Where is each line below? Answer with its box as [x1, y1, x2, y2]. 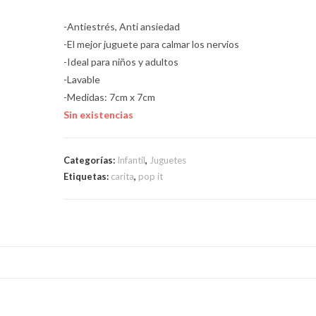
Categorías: [63, 154, 118, 166]
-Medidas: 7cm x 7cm [63, 91, 156, 103]
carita [111, 171, 135, 182]
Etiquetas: [63, 171, 111, 182]
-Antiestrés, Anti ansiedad [63, 20, 181, 32]
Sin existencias [63, 109, 134, 121]
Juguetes [150, 154, 187, 166]
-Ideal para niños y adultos [63, 56, 179, 68]
